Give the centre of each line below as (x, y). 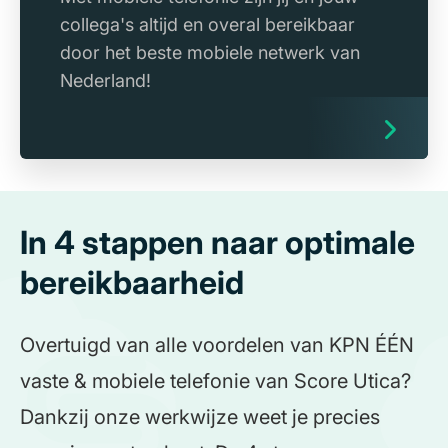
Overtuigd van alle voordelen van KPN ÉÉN (217, 345)
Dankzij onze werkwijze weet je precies (200, 417)
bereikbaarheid (132, 283)
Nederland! (105, 81)
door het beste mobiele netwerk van (210, 53)
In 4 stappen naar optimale (217, 243)
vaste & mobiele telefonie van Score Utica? (215, 381)
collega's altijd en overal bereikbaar (207, 25)
